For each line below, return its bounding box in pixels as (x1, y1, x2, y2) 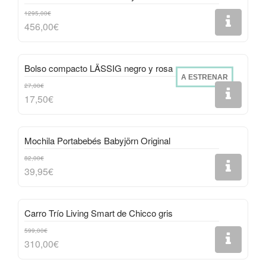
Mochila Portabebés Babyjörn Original (24, 134, 170, 147)
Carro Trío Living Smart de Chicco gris (24, 207, 173, 219)
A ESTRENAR (181, 73, 228, 81)
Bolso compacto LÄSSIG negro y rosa (24, 62, 173, 74)
